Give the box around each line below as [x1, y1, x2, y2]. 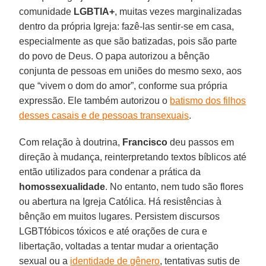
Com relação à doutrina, [19, 137, 123, 147]
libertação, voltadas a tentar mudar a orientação [19, 240, 219, 251]
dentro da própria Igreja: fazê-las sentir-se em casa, [19, 21, 235, 31]
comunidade [19, 6, 72, 17]
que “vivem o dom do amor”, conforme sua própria [19, 80, 228, 91]
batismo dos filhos [170, 95, 246, 106]
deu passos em [167, 137, 235, 147]
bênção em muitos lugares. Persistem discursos [19, 211, 220, 221]
